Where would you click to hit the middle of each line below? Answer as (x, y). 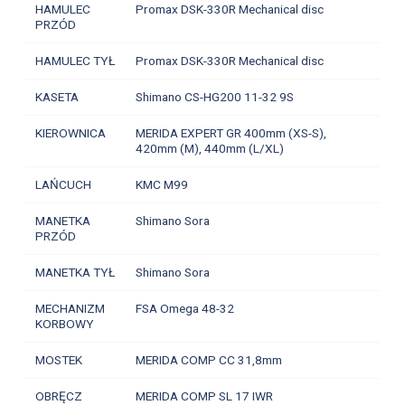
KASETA (57, 96)
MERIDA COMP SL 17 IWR (204, 396)
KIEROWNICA (70, 132)
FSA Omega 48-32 (184, 308)
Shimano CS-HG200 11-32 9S (214, 96)
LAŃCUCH (63, 184)
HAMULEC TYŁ (75, 60)
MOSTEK (58, 359)
